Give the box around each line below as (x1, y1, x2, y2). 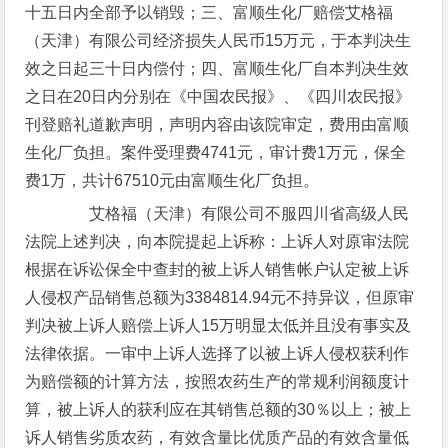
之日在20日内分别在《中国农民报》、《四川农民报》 (25, 88, 412, 105)
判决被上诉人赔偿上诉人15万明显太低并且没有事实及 (25, 317, 412, 334)
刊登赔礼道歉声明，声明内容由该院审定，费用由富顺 (25, 116, 410, 133)
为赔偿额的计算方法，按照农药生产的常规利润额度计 (25, 373, 410, 390)
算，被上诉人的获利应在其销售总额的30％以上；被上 (25, 401, 412, 418)
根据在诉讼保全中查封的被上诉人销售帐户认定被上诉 (25, 261, 410, 278)
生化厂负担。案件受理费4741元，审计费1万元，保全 (25, 144, 407, 161)
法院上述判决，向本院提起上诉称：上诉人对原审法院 (25, 233, 410, 250)
